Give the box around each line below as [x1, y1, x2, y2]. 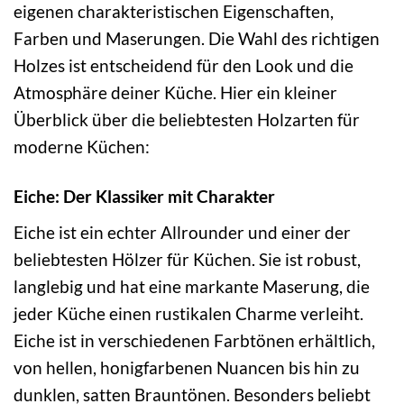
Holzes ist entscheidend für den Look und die [14, 55, 353, 77]
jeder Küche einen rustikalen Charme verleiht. [14, 302, 363, 324]
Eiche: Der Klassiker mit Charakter [14, 186, 275, 207]
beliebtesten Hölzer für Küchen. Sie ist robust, [14, 248, 361, 270]
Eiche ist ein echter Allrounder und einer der [14, 221, 351, 243]
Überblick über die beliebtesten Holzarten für [14, 109, 360, 131]
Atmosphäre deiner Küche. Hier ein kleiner [14, 82, 337, 104]
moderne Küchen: [14, 136, 150, 158]
